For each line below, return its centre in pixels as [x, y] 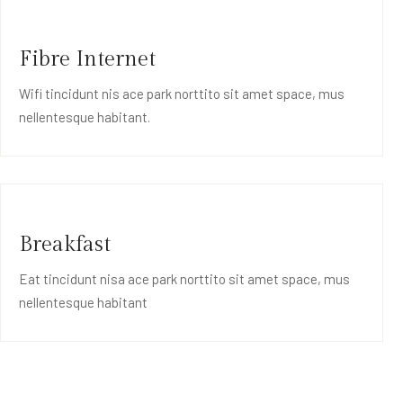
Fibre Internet [87, 60]
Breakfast [65, 245]
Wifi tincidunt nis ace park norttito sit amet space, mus [182, 94]
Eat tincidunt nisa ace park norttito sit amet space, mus [184, 279]
